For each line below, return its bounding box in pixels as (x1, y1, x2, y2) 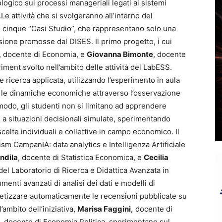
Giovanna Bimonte (87, 50, 153, 59)
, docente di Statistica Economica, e (18, 153, 144, 162)
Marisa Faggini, (77, 204, 133, 214)
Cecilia (144, 153, 168, 162)
